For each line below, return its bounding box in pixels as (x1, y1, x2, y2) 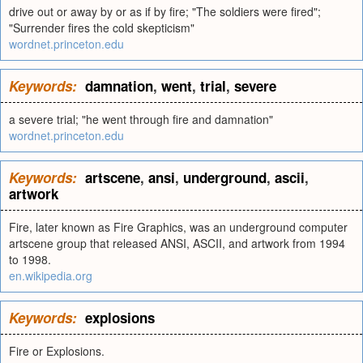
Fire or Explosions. (9, 343, 105, 359)
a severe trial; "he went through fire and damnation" (9, 111, 273, 127)
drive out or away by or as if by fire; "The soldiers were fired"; (9, 3, 321, 19)
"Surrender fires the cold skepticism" (9, 19, 194, 36)
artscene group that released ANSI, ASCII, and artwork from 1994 (9, 235, 345, 251)
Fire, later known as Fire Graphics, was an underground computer (9, 219, 348, 235)
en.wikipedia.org (9, 267, 92, 284)
